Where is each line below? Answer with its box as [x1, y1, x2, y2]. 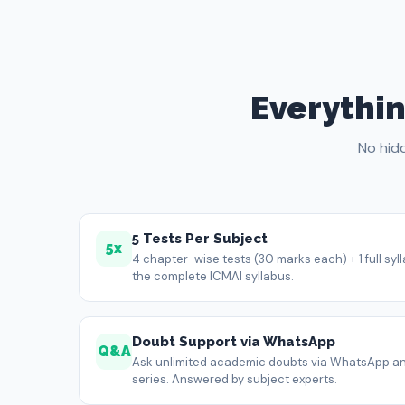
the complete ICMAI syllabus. [132, 268, 294, 284]
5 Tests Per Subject [132, 231, 268, 247]
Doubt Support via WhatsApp [132, 334, 335, 350]
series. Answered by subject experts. [132, 372, 337, 387]
